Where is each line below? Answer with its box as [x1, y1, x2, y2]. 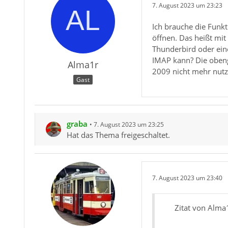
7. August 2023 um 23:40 [152, 173, 222, 182]
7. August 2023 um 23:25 [93, 120, 164, 129]
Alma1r [67, 59, 98, 71]
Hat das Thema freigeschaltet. [66, 130, 170, 140]
